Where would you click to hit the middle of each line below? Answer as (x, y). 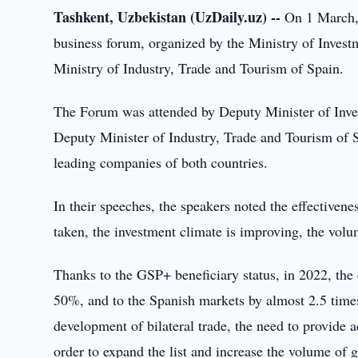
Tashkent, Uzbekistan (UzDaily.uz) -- (167, 17)
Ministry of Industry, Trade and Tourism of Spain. (199, 68)
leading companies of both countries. (161, 162)
